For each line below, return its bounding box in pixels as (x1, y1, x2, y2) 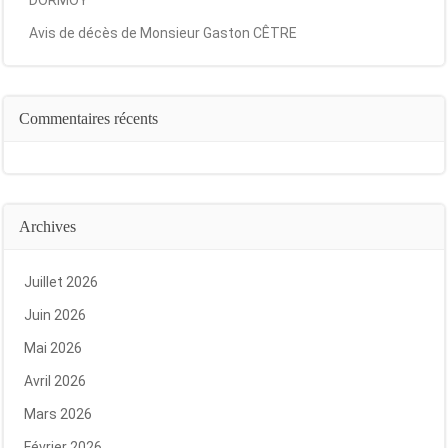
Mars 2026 (24, 406, 92, 422)
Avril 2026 (24, 373, 86, 389)
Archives (19, 218, 76, 235)
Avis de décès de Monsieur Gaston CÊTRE (29, 25, 297, 41)
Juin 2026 (24, 307, 86, 323)
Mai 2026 (24, 340, 82, 356)
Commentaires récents (19, 110, 158, 127)
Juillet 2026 (24, 274, 98, 290)
